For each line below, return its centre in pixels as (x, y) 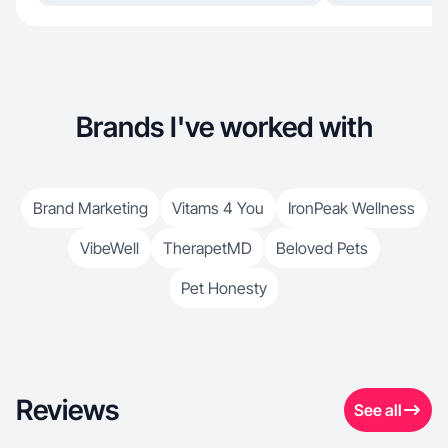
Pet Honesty (224, 288)
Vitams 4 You (218, 208)
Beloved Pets (322, 248)
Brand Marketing (90, 208)
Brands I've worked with (224, 127)
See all (378, 410)
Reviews (67, 410)
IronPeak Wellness (351, 208)
